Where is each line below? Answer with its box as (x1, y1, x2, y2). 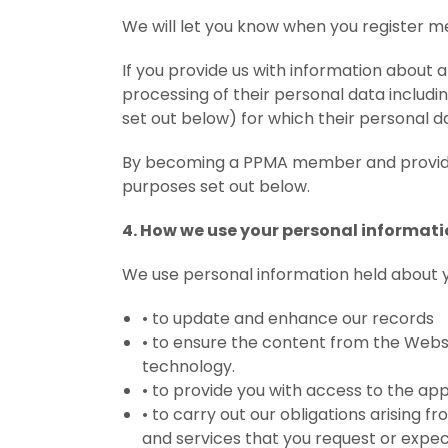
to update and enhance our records (151, 307, 434, 330)
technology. (141, 355, 235, 378)
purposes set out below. (121, 175, 310, 198)
